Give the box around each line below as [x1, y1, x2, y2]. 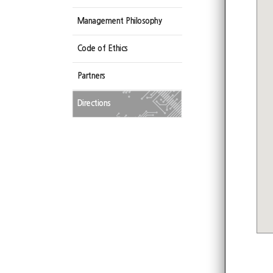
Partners [77, 72, 105, 80]
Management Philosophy [77, 17, 161, 25]
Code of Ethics [77, 44, 128, 52]
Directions [77, 99, 111, 107]
